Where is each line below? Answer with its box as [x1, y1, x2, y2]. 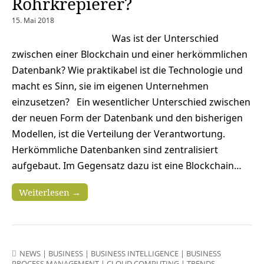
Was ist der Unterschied [112, 31, 219, 45]
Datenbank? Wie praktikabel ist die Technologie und [12, 63, 243, 77]
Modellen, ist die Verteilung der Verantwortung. [12, 127, 225, 140]
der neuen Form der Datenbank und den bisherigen [12, 111, 243, 124]
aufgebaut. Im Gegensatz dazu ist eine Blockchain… [12, 159, 242, 172]
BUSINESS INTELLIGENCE [91, 247, 179, 259]
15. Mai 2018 [12, 15, 54, 25]
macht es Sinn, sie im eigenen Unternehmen [12, 79, 209, 93]
